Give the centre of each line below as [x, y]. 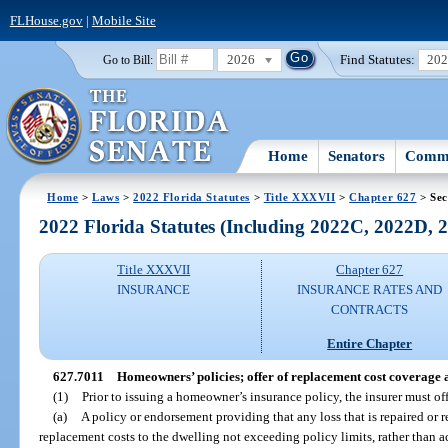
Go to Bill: [127, 59]
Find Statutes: [378, 59]
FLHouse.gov [46, 20]
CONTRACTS [370, 310]
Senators [357, 155]
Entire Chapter [370, 343]
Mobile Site [123, 20]
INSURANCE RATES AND [370, 290]
